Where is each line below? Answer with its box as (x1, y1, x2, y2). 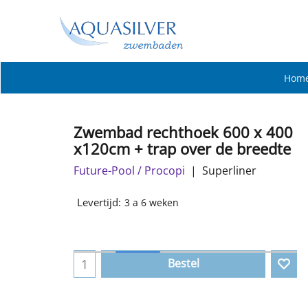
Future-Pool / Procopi (74, 162, 185, 178)
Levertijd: (77, 195, 121, 210)
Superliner (202, 162, 256, 178)
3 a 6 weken (124, 196, 179, 210)
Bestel (167, 256, 199, 272)
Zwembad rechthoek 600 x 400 (74, 121, 293, 143)
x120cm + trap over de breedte (74, 137, 291, 159)
